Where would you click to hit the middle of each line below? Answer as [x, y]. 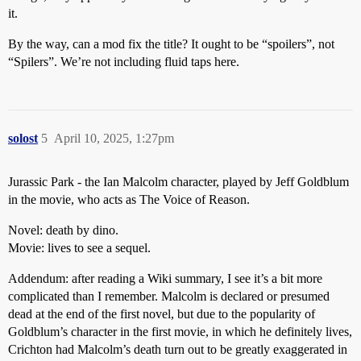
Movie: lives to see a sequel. [79, 248]
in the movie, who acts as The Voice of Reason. [129, 200]
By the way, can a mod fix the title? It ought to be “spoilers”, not [171, 44]
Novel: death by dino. [63, 230]
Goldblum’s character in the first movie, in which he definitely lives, [180, 332]
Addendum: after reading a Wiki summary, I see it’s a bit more [165, 279]
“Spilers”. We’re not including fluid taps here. [124, 62]
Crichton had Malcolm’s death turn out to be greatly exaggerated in [178, 350]
